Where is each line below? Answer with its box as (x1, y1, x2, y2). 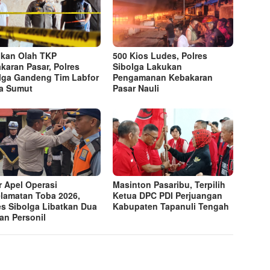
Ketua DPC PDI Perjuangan (113, 189, 223, 202)
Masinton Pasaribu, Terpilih (113, 178, 226, 191)
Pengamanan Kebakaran (113, 71, 213, 84)
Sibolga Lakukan (113, 60, 183, 73)
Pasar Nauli (113, 82, 160, 95)
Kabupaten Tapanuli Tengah (113, 200, 230, 213)
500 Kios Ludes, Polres (113, 49, 208, 62)
